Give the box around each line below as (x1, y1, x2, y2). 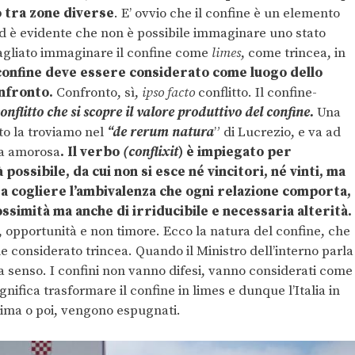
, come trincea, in (241, 44, 345, 62)
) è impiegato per (178, 143, 292, 161)
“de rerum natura (107, 123, 214, 141)
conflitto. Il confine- (195, 83, 317, 101)
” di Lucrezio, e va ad (214, 123, 341, 141)
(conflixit (123, 143, 178, 161)
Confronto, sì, (53, 83, 142, 101)
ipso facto (142, 83, 195, 101)
